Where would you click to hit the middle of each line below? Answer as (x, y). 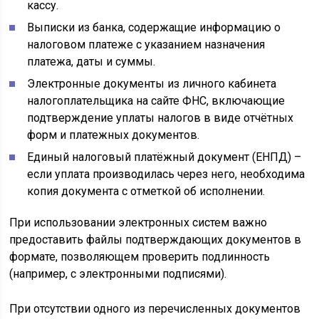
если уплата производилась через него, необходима (166, 174)
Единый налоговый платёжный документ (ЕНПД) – (164, 157)
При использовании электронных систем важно (138, 223)
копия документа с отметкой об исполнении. (146, 192)
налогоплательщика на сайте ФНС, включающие (156, 101)
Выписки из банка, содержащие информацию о (154, 28)
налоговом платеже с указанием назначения (146, 45)
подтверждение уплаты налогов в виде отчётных (161, 118)
